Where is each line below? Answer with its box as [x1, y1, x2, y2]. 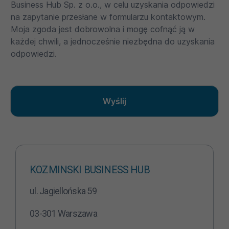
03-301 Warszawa [30, 208, 97, 219]
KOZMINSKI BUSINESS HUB [30, 163, 150, 176]
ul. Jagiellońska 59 [30, 185, 97, 196]
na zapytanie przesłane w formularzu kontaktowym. [11, 11, 205, 22]
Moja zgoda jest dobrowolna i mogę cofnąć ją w [11, 24, 195, 34]
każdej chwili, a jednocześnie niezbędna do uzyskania [11, 36, 215, 47]
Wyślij [103, 96, 126, 106]
